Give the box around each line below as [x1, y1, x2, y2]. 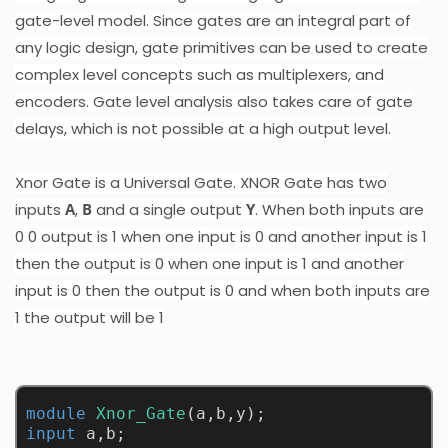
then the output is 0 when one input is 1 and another [15, 252, 404, 274]
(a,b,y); [185, 404, 266, 424]
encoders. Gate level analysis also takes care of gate [15, 90, 413, 112]
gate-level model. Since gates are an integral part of [15, 9, 411, 31]
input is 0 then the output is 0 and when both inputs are [15, 279, 430, 301]
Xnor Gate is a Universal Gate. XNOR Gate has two [15, 171, 387, 193]
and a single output [92, 198, 246, 220]
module [25, 404, 86, 424]
